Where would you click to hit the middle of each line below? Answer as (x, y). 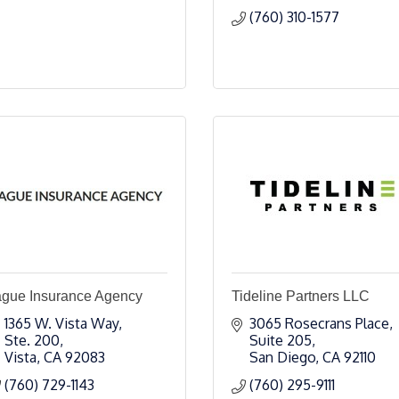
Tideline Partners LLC (301, 296)
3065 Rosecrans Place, (321, 323)
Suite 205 (281, 340)
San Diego (282, 357)
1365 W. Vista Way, (63, 323)
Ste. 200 (32, 340)
